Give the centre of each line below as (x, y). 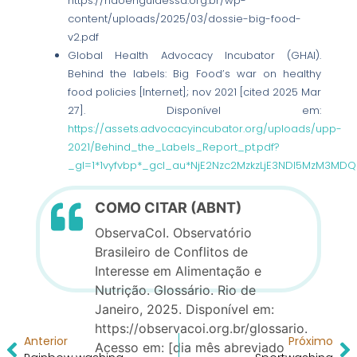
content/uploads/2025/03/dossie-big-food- (184, 18)
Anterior (46, 341)
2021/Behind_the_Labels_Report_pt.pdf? (173, 147)
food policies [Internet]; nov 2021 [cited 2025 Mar (194, 92)
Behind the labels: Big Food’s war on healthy (194, 73)
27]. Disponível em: (194, 110)
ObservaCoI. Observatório (174, 233)
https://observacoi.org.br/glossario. (202, 329)
